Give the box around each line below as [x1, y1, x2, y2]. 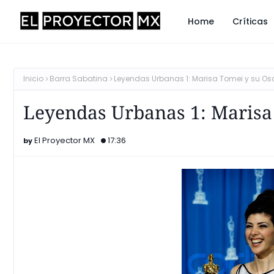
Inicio [23, 73, 43, 84]
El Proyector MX [34, 135, 95, 146]
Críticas [232, 15, 268, 28]
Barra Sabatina [50, 73, 108, 84]
